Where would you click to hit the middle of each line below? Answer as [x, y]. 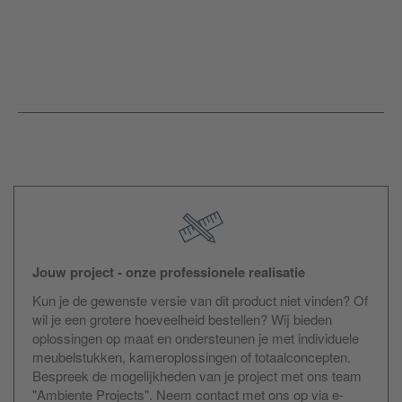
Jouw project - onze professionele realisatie [169, 271]
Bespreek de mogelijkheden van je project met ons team [197, 375]
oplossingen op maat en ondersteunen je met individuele [196, 337]
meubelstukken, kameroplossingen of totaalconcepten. [192, 356]
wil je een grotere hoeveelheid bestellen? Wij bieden [182, 319]
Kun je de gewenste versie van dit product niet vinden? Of [200, 300]
